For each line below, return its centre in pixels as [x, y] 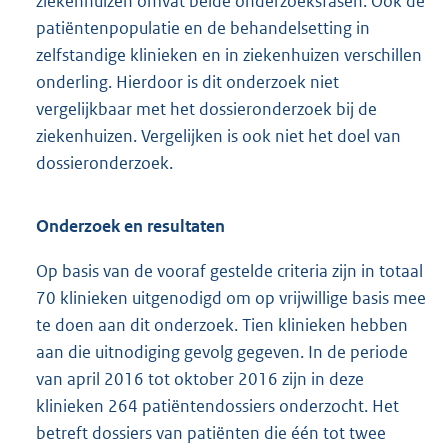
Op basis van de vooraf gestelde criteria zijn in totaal [229, 270]
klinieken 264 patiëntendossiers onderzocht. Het [217, 405]
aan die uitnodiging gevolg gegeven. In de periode [222, 351]
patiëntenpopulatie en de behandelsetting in [203, 27]
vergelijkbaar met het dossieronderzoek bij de [206, 108]
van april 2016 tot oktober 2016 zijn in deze [200, 378]
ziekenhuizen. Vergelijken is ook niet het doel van [218, 135]
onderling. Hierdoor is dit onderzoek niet [187, 81]
